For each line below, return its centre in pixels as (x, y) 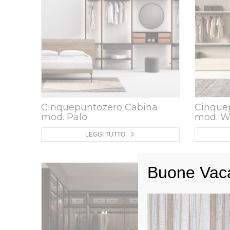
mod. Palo (64, 117)
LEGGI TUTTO (105, 135)
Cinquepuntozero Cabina (99, 107)
